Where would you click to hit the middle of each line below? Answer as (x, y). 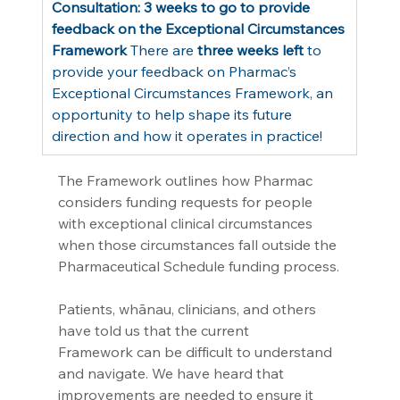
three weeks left (250, 50)
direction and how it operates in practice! (187, 135)
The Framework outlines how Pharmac (187, 180)
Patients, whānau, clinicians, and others (188, 308)
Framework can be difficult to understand (196, 351)
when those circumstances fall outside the (199, 244)
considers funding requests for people (187, 201)
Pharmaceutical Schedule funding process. (198, 266)
